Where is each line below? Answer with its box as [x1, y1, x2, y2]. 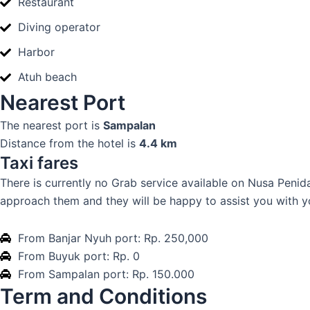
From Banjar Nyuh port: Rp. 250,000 [18, 231, 208, 245]
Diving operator [18, 20, 100, 34]
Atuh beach [18, 70, 77, 84]
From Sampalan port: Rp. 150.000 [18, 267, 194, 281]
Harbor [18, 45, 55, 59]
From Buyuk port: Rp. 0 [18, 249, 140, 263]
